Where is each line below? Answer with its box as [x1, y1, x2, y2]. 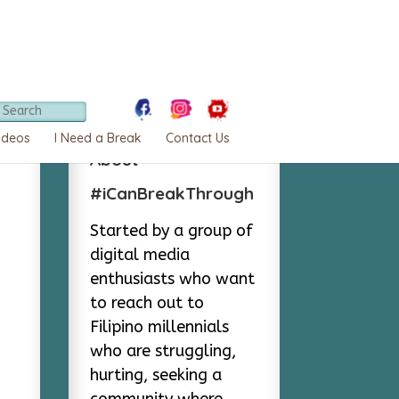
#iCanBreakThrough [90, 183, 255, 204]
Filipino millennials [90, 317, 230, 337]
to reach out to [90, 293, 205, 313]
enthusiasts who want [90, 269, 256, 289]
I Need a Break [54, 130, 142, 147]
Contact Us [166, 130, 231, 147]
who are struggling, [90, 341, 237, 361]
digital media [90, 245, 191, 265]
